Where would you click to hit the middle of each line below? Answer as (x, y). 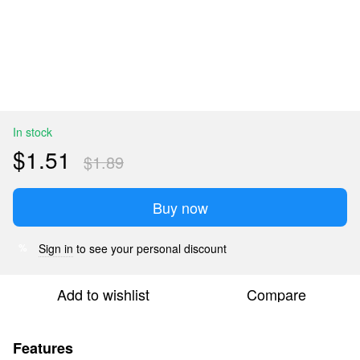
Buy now (180, 207)
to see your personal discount (150, 248)
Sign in (56, 248)
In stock (33, 131)
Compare (276, 294)
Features (43, 348)
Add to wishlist (103, 294)
